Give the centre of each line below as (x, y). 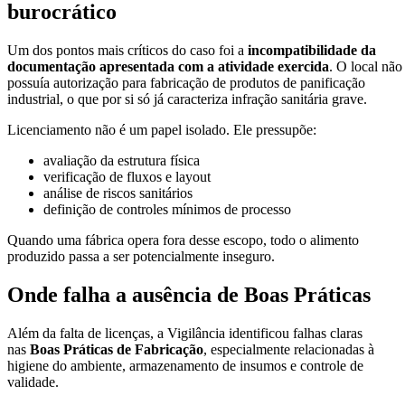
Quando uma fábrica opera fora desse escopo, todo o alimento (183, 240)
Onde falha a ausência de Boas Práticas (189, 294)
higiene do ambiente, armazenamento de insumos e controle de (185, 365)
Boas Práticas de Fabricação (117, 349)
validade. (33, 381)
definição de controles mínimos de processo (167, 209)
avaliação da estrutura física (122, 160)
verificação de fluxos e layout (127, 176)
